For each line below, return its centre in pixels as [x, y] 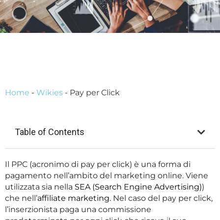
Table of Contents [50, 132]
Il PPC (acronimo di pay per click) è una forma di [98, 165]
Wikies [50, 92]
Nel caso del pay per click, [162, 198]
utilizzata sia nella [40, 187]
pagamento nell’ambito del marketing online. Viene [107, 176]
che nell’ [21, 198]
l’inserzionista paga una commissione [78, 210]
